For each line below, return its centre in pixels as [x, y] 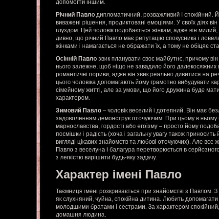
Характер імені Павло [119, 174]
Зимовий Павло [78, 110]
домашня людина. [81, 215]
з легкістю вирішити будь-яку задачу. [106, 157]
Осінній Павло [76, 59]
